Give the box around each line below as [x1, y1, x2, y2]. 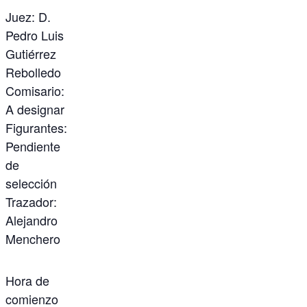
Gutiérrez [5, 45, 57, 63]
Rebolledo [5, 63, 62, 82]
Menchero [5, 230, 61, 248]
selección [5, 174, 58, 193]
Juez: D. [5, 8, 51, 26]
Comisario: [5, 82, 65, 100]
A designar [5, 100, 65, 119]
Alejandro [5, 211, 58, 230]
